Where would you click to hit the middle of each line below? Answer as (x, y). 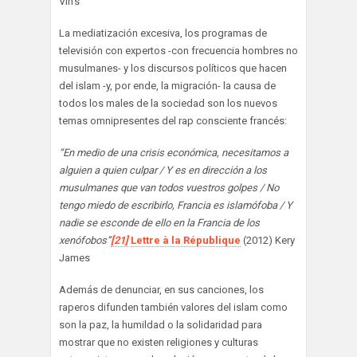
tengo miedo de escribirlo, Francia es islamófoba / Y (176, 206)
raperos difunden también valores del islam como (173, 308)
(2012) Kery (268, 241)
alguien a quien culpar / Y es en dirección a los (163, 171)
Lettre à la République (186, 241)
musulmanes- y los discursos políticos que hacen (173, 69)
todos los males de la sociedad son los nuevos (168, 104)
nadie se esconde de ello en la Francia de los (159, 223)
